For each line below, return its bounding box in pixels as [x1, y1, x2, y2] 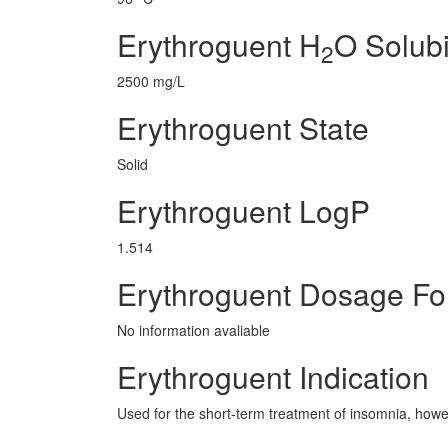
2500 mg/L [117, 71, 185, 91]
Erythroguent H [117, 23, 321, 66]
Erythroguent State [117, 106, 369, 149]
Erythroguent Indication [117, 355, 429, 398]
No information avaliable [117, 320, 270, 340]
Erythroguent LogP [117, 189, 370, 232]
